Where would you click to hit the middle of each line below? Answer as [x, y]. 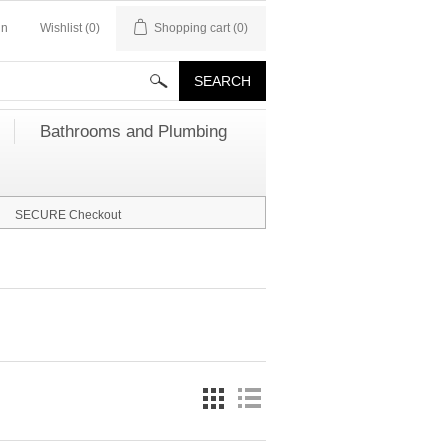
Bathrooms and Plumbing [133, 131]
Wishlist [61, 28]
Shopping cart [192, 28]
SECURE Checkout [68, 215]
